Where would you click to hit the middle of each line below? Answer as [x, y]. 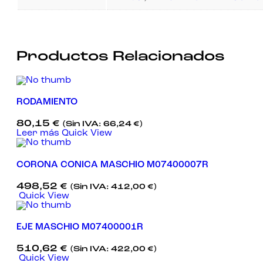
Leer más [38, 134]
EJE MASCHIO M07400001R [80, 227]
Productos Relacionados [121, 57]
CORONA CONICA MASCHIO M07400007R [112, 165]
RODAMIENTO [47, 102]
